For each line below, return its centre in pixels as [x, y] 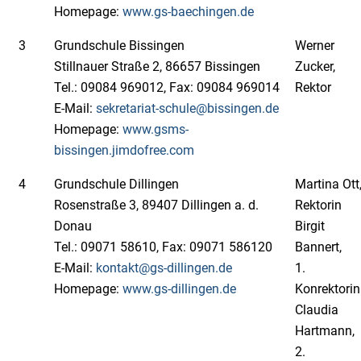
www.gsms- [156, 129]
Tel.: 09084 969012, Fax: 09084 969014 [167, 87]
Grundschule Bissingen [119, 46]
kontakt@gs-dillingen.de [164, 268]
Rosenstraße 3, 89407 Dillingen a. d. [156, 205]
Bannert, [318, 247]
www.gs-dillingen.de [179, 289]
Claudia [317, 310]
